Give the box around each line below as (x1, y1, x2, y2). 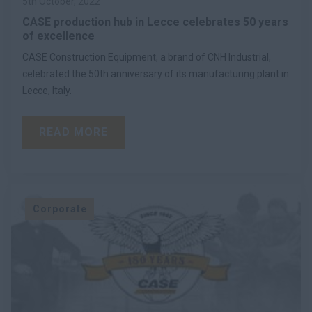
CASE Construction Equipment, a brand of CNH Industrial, (22, 51, 271, 63)
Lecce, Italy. (22, 84, 72, 96)
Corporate (32, 203, 87, 214)
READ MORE (39, 125, 108, 139)
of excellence (22, 29, 95, 42)
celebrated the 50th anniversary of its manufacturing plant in (22, 68, 289, 79)
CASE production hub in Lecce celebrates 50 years (22, 15, 288, 29)
